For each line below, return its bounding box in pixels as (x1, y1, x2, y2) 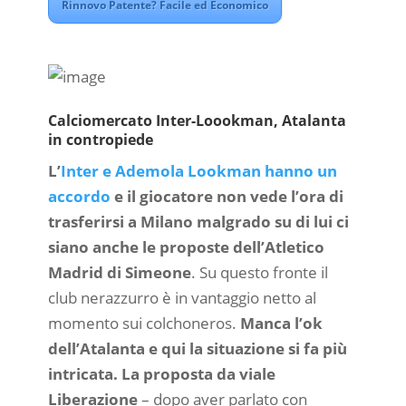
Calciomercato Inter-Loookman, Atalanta (47, 111, 346, 131)
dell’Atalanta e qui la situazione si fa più (47, 338, 347, 360)
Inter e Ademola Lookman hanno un (60, 160, 337, 182)
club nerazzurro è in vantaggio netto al (47, 287, 316, 309)
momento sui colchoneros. (47, 313, 240, 334)
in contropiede (47, 130, 153, 150)
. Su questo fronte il (190, 262, 328, 284)
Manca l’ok (239, 313, 323, 334)
